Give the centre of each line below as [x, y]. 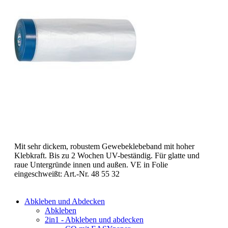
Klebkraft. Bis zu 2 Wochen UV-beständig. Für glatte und [107, 155]
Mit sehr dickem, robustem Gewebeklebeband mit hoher [104, 146]
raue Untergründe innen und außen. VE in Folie [91, 165]
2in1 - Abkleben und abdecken [94, 220]
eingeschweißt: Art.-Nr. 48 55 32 [67, 174]
